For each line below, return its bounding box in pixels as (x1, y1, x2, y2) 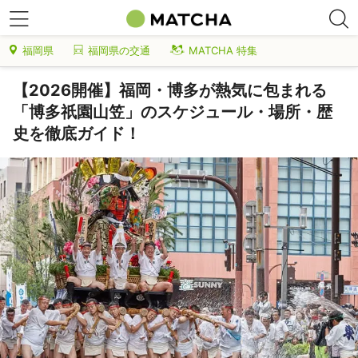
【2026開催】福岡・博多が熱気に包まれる (13, 81, 327, 100)
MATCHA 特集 (189, 44, 257, 57)
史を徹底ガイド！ (13, 124, 141, 143)
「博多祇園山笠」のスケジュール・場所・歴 (13, 102, 332, 121)
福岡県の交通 (88, 44, 150, 57)
